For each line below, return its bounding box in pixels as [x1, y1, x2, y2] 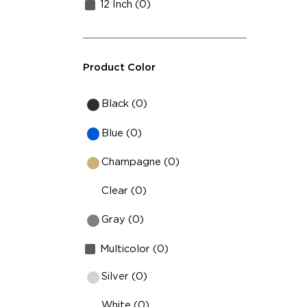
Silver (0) [101, 271, 148, 282]
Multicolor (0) [100, 243, 169, 254]
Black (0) [101, 99, 148, 110]
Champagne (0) [101, 156, 180, 167]
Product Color [82, 62, 156, 73]
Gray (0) [101, 214, 145, 225]
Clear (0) [101, 186, 147, 197]
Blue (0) [101, 127, 143, 138]
